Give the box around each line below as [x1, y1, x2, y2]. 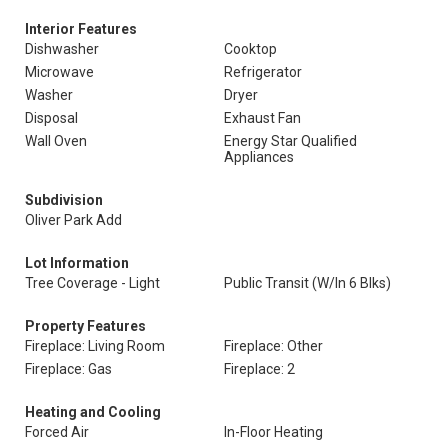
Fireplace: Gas [25, 361, 112, 377]
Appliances [224, 149, 294, 165]
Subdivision [25, 192, 103, 208]
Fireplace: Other [224, 338, 323, 354]
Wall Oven [25, 133, 87, 149]
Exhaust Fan [224, 110, 301, 126]
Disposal [25, 110, 78, 126]
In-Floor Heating [224, 424, 323, 440]
